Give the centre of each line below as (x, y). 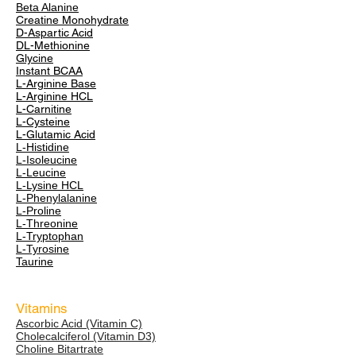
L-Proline (39, 211)
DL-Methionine (53, 45)
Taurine (35, 261)
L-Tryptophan (50, 236)
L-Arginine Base (56, 83)
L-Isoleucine (46, 160)
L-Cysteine (43, 122)
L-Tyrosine (43, 249)
